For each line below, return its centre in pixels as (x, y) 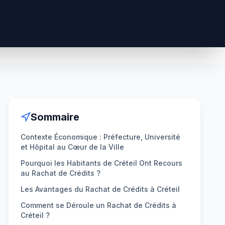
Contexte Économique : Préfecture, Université (100, 137)
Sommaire (55, 117)
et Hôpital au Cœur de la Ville (72, 147)
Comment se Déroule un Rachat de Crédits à (98, 205)
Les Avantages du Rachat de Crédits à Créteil (100, 189)
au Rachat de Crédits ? (61, 173)
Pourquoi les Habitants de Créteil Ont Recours (101, 163)
